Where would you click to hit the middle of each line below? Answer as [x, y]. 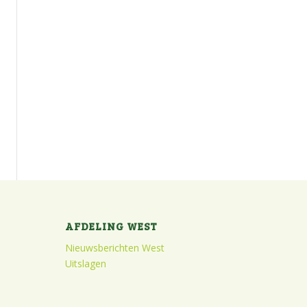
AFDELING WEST [111, 225]
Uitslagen [85, 263]
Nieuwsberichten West [114, 247]
